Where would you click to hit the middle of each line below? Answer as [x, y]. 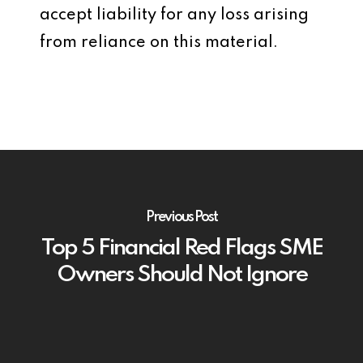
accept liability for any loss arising [174, 15]
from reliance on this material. [159, 43]
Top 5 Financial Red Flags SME [181, 248]
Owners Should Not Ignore [181, 275]
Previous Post [181, 217]
